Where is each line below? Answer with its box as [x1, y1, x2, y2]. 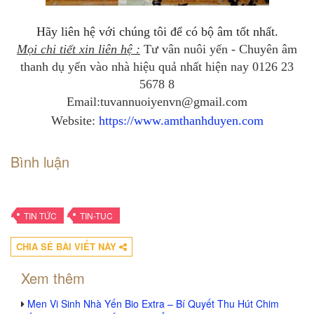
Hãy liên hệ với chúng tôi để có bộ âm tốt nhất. [36, 25, 278, 39]
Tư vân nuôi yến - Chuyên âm [140, 42, 297, 56]
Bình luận [11, 151, 69, 172]
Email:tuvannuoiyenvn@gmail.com [67, 95, 247, 109]
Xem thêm [21, 268, 85, 288]
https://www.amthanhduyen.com [98, 114, 264, 128]
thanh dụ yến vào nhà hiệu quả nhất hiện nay [20, 60, 249, 74]
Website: [50, 114, 99, 128]
